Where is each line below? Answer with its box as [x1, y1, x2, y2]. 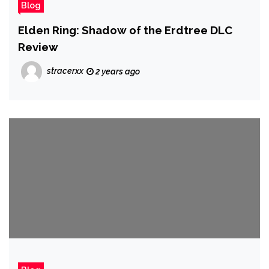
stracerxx [47, 66, 83, 76]
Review [18, 40, 58, 53]
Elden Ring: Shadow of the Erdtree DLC [18, 23, 232, 37]
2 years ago [94, 67, 140, 76]
